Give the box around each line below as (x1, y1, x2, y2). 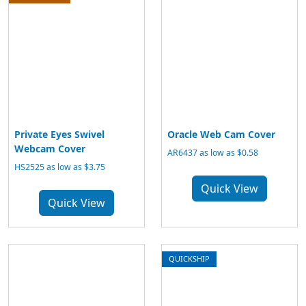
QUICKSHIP (169, 253, 210, 264)
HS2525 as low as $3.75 (14, 161, 105, 173)
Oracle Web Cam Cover (167, 128, 275, 141)
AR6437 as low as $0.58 (167, 147, 258, 158)
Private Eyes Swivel (14, 128, 105, 141)
